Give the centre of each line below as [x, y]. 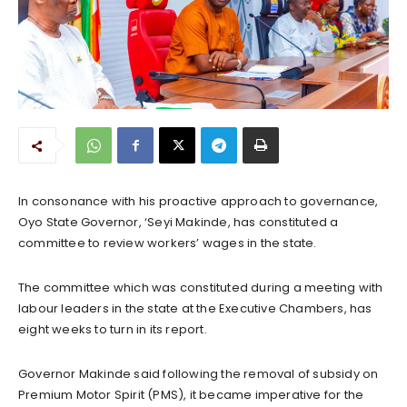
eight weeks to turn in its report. [114, 329]
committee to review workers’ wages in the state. [168, 243]
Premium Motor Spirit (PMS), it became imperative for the [191, 394]
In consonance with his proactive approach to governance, [199, 201]
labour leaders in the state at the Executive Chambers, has [195, 308]
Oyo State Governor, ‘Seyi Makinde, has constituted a [179, 222]
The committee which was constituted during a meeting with [201, 287]
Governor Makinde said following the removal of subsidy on [199, 373]
